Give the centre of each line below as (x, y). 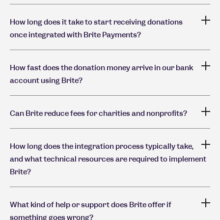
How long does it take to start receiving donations (96, 22)
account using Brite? (46, 81)
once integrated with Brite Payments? (75, 35)
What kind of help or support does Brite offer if (91, 205)
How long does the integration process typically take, (102, 146)
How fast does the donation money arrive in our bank (101, 68)
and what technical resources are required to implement (108, 159)
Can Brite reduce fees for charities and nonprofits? (98, 113)
